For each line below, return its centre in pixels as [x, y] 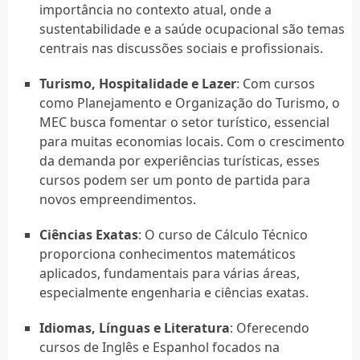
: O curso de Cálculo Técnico [223, 234]
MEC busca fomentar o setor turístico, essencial [184, 122]
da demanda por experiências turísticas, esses [179, 160]
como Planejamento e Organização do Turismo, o [189, 102]
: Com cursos [275, 83]
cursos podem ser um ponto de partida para [174, 180]
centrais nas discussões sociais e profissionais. [181, 48]
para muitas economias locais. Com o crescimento [192, 141]
